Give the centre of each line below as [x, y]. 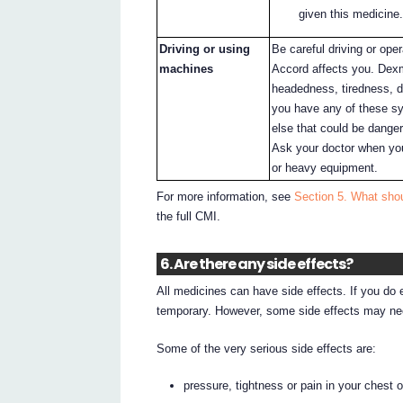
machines [187, 69]
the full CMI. [189, 216]
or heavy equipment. [325, 168]
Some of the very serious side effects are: [267, 349]
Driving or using [205, 49]
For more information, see [226, 196]
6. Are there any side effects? [256, 264]
